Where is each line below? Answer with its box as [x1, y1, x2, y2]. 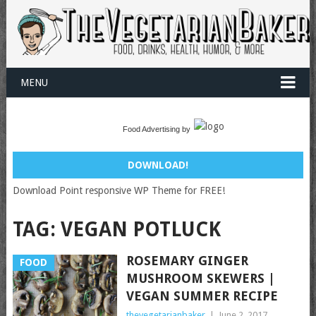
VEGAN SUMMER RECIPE [126, 288, 278, 304]
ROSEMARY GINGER [126, 253, 248, 269]
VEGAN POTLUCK [60, 218, 221, 242]
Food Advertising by [122, 125, 190, 134]
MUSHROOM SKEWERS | [126, 271, 275, 286]
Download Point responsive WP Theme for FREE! [12, 185, 225, 197]
